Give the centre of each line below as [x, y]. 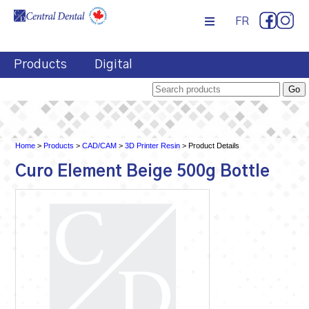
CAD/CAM [100, 146]
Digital [113, 65]
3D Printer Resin [153, 146]
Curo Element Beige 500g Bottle [143, 171]
